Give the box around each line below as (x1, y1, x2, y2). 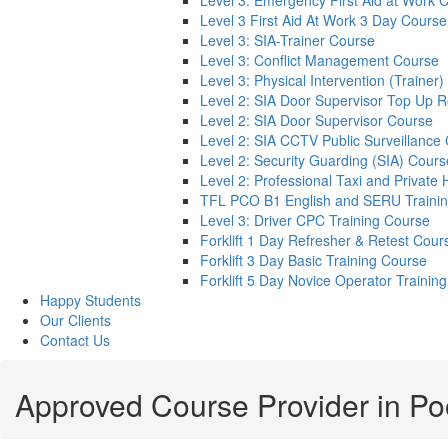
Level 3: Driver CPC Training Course (200, 210, 430, 231)
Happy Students (40, 290, 141, 311)
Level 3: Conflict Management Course (200, 50, 439, 71)
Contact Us (40, 330, 110, 351)
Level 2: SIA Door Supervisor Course (200, 110, 433, 131)
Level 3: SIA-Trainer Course (200, 30, 375, 51)
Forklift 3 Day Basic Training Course (200, 250, 427, 271)
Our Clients (40, 310, 111, 331)
